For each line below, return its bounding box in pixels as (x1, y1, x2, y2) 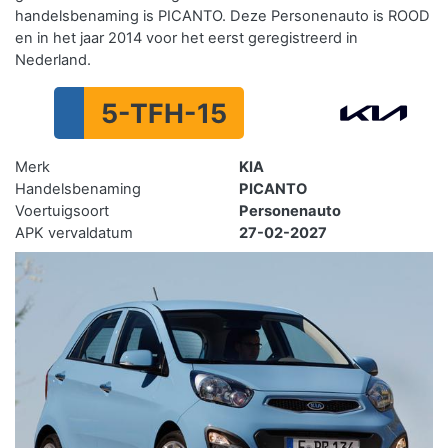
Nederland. (15, 51, 91, 70)
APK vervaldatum (15, 224, 133, 243)
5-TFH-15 (101, 97, 228, 130)
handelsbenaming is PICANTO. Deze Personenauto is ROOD (15, 7, 430, 26)
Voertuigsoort (15, 202, 109, 221)
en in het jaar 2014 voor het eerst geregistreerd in (15, 29, 358, 48)
